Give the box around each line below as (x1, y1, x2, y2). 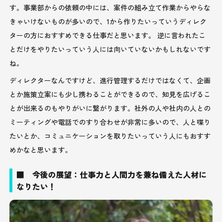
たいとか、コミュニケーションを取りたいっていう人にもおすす (9, 130, 211, 141)
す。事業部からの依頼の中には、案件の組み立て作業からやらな (9, 2, 211, 12)
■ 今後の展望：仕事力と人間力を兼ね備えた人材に (16, 168, 207, 180)
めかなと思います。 (9, 144, 72, 155)
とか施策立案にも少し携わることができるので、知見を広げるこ (9, 89, 211, 99)
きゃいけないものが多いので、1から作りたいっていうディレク (9, 16, 207, 26)
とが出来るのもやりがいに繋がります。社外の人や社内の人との (9, 103, 211, 113)
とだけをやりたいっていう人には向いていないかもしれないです (9, 44, 211, 54)
